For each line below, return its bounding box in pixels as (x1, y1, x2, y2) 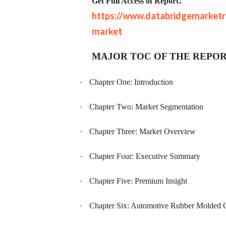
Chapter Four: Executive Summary (89, 152, 200, 161)
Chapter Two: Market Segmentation (89, 102, 203, 111)
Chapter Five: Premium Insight (89, 177, 187, 186)
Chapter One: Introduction (89, 77, 173, 86)
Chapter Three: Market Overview (89, 127, 196, 136)
